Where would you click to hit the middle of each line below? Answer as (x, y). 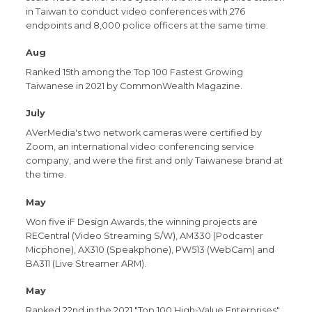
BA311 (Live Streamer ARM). (86, 263)
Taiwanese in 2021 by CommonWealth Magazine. (134, 86)
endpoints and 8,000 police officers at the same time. (147, 25)
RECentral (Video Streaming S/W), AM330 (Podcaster (145, 235)
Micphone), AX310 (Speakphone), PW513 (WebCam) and (150, 249)
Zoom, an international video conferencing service (140, 147)
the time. (46, 175)
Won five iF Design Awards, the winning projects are (142, 221)
